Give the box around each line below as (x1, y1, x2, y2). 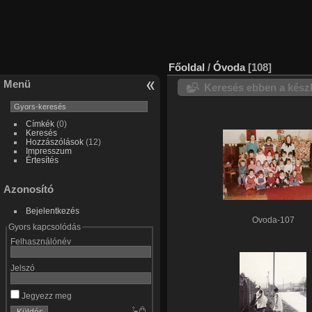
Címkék (25, 118, 54, 128)
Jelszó (10, 263, 35, 273)
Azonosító (3, 183, 54, 196)
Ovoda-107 (251, 215, 295, 224)
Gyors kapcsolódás (8, 222, 81, 232)
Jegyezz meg (19, 291, 72, 301)
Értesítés (25, 155, 58, 164)
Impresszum (25, 146, 72, 155)
